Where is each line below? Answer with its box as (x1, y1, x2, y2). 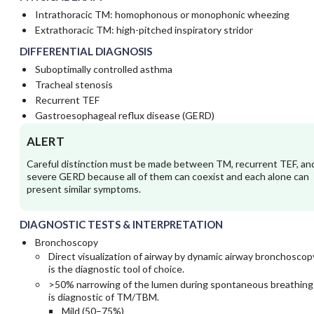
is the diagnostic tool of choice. (48, 263, 184, 275)
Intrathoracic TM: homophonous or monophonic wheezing (34, 8, 289, 21)
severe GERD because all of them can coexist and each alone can (26, 170, 309, 183)
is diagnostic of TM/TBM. (48, 291, 159, 303)
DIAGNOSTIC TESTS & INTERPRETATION (19, 218, 223, 231)
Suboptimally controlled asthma (34, 63, 172, 76)
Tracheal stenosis (34, 78, 113, 91)
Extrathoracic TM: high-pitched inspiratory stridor (34, 24, 253, 36)
